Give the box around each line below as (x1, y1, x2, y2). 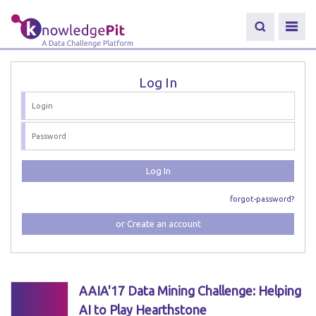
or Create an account (115, 219, 201, 229)
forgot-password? (230, 195, 294, 203)
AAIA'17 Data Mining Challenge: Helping (79, 284, 301, 298)
